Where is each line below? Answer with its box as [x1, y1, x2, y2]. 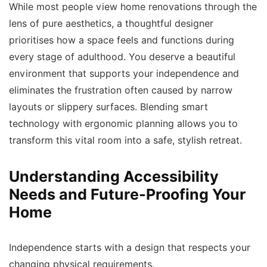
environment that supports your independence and [9, 68, 239, 79]
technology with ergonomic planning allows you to [9, 118, 238, 129]
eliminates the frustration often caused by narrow [9, 85, 232, 96]
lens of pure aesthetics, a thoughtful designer [9, 18, 213, 29]
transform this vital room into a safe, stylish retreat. [9, 135, 242, 146]
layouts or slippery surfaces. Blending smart [9, 101, 208, 113]
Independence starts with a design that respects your [9, 242, 250, 253]
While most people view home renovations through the [9, 1, 257, 13]
